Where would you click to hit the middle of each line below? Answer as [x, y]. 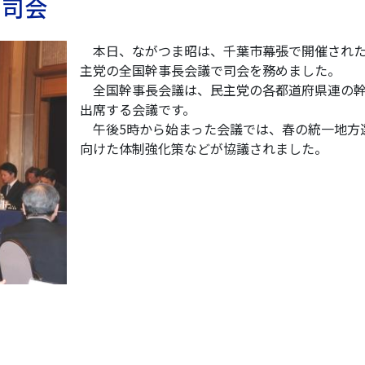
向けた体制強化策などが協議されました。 [203, 148]
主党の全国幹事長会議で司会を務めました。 [210, 70]
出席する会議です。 [137, 109]
